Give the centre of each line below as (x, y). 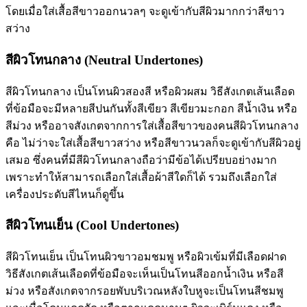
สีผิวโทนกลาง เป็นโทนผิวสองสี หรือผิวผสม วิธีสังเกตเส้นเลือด (150, 91)
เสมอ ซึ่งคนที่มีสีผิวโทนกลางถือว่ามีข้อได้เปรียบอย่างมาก (141, 160)
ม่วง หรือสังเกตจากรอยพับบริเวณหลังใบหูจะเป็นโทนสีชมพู (145, 291)
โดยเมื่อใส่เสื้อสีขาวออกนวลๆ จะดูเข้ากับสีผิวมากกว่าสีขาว (145, 12)
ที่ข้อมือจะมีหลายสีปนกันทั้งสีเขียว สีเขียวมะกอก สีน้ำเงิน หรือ (151, 108)
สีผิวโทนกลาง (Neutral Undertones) (104, 60)
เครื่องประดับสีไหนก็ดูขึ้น (65, 194)
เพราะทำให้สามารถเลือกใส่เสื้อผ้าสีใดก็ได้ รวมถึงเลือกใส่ (141, 177)
